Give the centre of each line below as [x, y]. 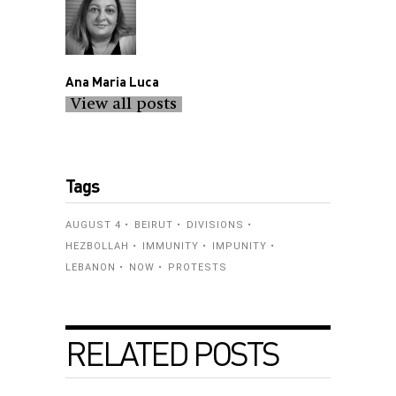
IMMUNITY [171, 247]
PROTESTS [198, 268]
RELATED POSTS [172, 353]
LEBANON [91, 268]
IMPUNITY [240, 247]
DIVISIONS [215, 225]
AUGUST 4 [93, 225]
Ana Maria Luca [112, 81]
